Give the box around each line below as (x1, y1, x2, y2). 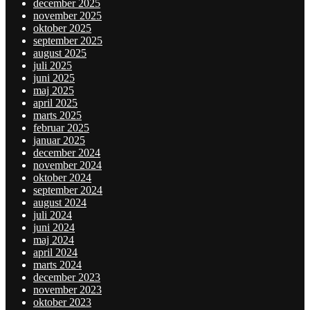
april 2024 (33, 246, 77, 258)
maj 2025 (33, 84, 74, 96)
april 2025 (33, 96, 77, 109)
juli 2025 (33, 59, 72, 71)
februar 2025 (33, 121, 89, 134)
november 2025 (33, 9, 102, 21)
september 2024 (33, 183, 102, 196)
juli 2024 (33, 208, 72, 221)
